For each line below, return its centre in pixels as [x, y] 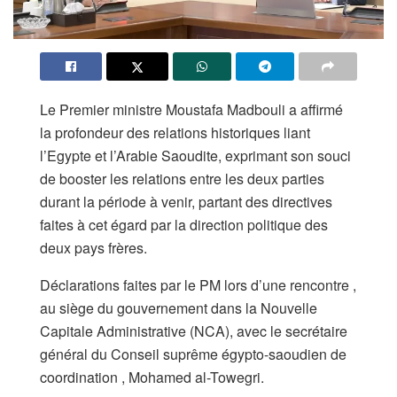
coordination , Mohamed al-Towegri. [152, 377]
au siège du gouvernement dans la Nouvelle [179, 307]
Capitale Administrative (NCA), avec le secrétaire [194, 331]
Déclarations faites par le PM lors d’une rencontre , [198, 284]
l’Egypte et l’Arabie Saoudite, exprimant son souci [195, 155]
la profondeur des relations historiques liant [175, 132]
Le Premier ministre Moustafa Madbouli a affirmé [191, 109]
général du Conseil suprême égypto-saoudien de [193, 354]
